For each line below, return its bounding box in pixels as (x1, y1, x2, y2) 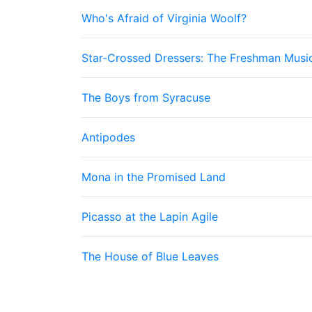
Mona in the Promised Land (81, 170, 226, 184)
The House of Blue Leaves (81, 249, 219, 263)
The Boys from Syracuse (81, 91, 210, 104)
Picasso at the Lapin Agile (81, 210, 218, 224)
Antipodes (81, 130, 135, 144)
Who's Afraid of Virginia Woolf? (81, 11, 247, 25)
